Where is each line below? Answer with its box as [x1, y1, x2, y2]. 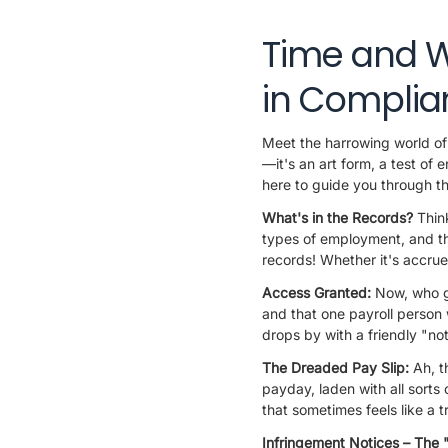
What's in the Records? [262, 208, 417, 226]
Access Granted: [262, 283, 375, 301]
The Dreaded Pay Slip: [262, 358, 413, 376]
